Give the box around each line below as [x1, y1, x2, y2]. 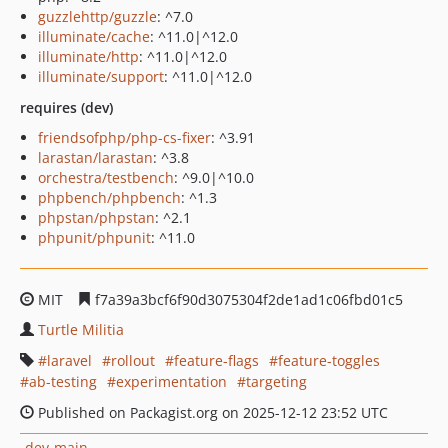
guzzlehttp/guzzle [38, 7, 157, 26]
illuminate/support [38, 67, 164, 86]
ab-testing [29, 372, 97, 391]
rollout [111, 351, 155, 370]
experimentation [116, 372, 227, 391]
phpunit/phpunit [38, 228, 151, 247]
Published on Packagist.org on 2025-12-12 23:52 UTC [34, 403, 388, 422]
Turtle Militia [38, 320, 124, 339]
